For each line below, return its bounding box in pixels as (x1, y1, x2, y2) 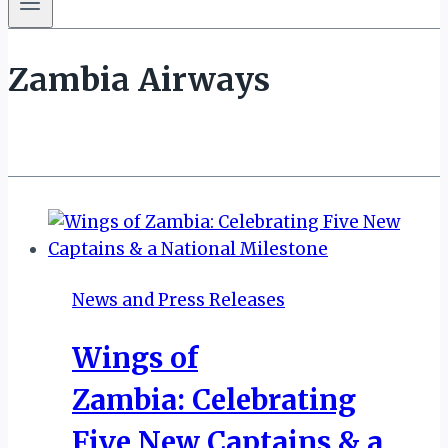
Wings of (72, 339, 198, 376)
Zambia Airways (8, 59, 270, 100)
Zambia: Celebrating (72, 381, 356, 418)
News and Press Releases (72, 288, 285, 311)
